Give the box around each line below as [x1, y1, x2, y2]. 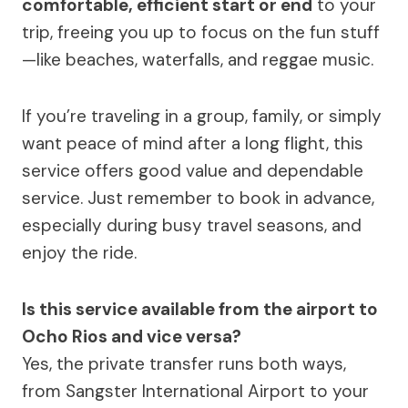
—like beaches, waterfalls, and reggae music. [22, 48, 373, 72]
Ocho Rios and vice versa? [22, 325, 241, 349]
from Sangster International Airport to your [22, 380, 369, 403]
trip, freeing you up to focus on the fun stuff [22, 21, 380, 45]
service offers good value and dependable [22, 159, 363, 183]
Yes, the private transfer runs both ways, [22, 352, 346, 376]
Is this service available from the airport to [22, 298, 378, 321]
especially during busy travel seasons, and [22, 214, 362, 238]
